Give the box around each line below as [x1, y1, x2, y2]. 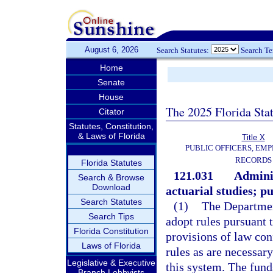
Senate [97, 77, 125, 87]
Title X [241, 133, 265, 142]
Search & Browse [78, 172, 144, 182]
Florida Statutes [80, 158, 142, 168]
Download [92, 182, 130, 192]
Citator [98, 107, 124, 116]
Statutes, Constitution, [69, 121, 154, 131]
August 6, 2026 [84, 45, 138, 54]
